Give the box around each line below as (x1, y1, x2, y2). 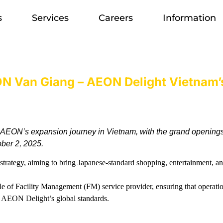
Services (32, 12, 69, 23)
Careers (99, 12, 133, 23)
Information (163, 12, 216, 23)
